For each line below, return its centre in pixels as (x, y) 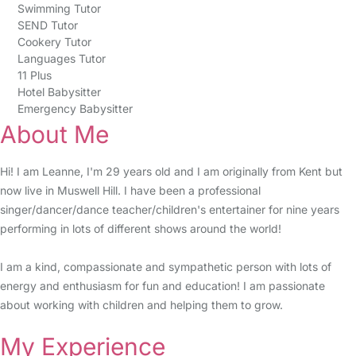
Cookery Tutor (54, 42)
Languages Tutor (61, 58)
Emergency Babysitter (75, 108)
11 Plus (34, 75)
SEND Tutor (47, 25)
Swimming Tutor (59, 8)
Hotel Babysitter (59, 92)
